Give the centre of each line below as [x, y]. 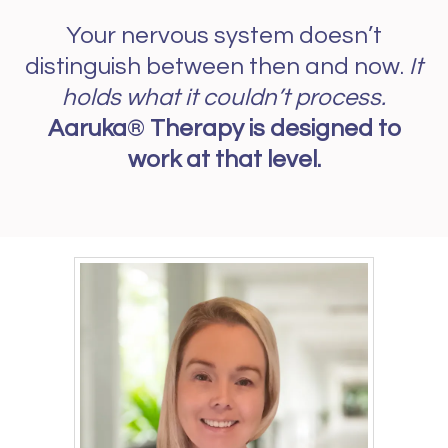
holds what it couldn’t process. [224, 97]
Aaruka [87, 128]
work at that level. [224, 159]
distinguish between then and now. [217, 66]
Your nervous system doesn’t [224, 35]
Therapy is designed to [272, 128]
